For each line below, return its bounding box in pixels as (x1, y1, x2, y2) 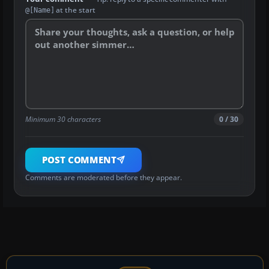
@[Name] (25, 5, 55, 14)
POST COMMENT (42, 153, 117, 166)
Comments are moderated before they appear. (25, 172, 182, 183)
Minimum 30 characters (25, 113, 101, 124)
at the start (54, 4, 95, 15)
